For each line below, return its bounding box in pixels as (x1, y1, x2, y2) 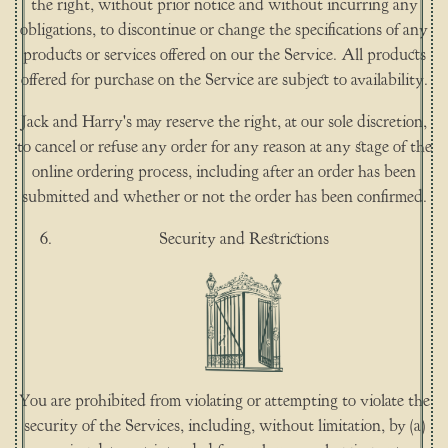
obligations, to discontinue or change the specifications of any (20, 20, 428, 41)
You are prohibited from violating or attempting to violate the (18, 390, 430, 411)
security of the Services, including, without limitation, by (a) (23, 415, 425, 436)
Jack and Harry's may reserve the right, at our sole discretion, (21, 112, 427, 133)
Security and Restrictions (159, 229, 329, 250)
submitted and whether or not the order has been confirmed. (21, 187, 427, 208)
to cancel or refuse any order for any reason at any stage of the (16, 137, 432, 158)
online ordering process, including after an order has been (32, 162, 416, 183)
